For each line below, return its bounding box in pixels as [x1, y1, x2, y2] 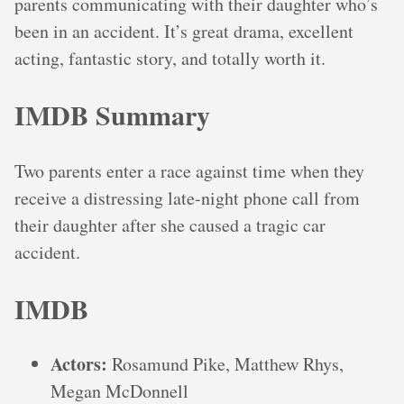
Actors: [50, 351, 107, 378]
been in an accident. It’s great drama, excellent [14, 18, 353, 43]
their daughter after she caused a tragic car [14, 212, 326, 237]
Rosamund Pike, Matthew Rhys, [107, 352, 344, 377]
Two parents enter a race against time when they [14, 158, 364, 183]
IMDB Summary [14, 94, 210, 134]
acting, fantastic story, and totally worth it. [14, 45, 326, 70]
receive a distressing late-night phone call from [14, 185, 360, 210]
